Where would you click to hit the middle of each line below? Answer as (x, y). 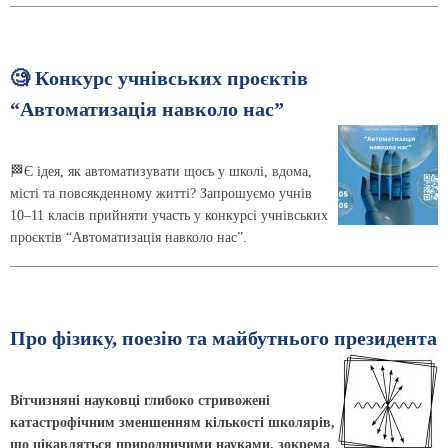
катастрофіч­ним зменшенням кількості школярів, (172, 423)
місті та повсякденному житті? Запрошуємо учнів (161, 194)
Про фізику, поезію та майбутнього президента (223, 339)
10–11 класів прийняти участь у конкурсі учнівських (169, 216)
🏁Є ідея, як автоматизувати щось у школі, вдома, (161, 172)
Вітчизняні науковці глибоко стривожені (140, 401)
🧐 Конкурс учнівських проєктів (159, 79)
